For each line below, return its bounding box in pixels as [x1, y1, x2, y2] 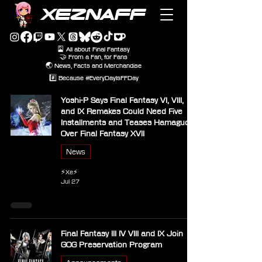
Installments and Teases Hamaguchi [61, 118, 195, 126]
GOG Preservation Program [61, 240, 162, 249]
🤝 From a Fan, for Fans [60, 54, 127, 60]
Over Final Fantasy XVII [61, 129, 144, 137]
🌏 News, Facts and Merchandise [46, 63, 142, 69]
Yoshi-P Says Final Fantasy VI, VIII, [61, 96, 184, 104]
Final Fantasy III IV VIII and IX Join [61, 229, 183, 237]
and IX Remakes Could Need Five [61, 107, 182, 115]
